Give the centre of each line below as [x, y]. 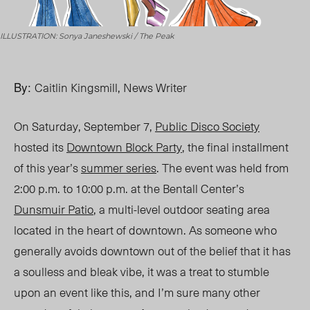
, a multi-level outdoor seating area [182, 209]
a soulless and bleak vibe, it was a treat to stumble [142, 272]
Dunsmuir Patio [54, 209]
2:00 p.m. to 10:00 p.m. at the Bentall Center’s [129, 189]
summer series [119, 168]
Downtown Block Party [124, 147]
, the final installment [235, 147]
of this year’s [47, 168]
